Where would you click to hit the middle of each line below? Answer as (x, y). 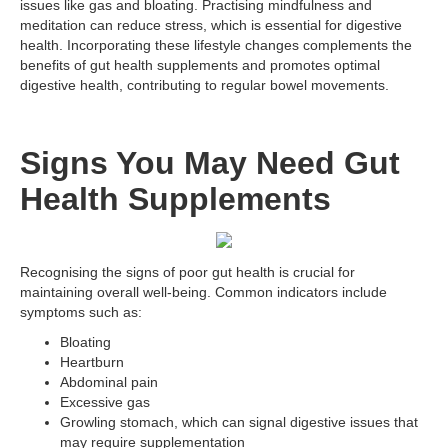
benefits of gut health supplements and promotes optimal (200, 65)
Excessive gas (105, 402)
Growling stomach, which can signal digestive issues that (239, 422)
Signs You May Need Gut (210, 163)
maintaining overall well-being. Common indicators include (203, 292)
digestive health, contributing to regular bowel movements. (204, 85)
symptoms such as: (81, 312)
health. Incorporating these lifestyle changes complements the (216, 45)
